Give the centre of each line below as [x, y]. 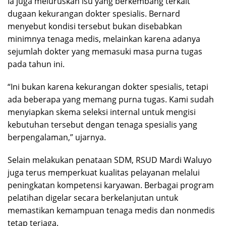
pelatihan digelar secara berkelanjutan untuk [93, 197]
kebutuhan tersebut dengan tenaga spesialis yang [102, 124]
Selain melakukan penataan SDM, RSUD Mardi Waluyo [110, 160]
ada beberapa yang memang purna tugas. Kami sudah [111, 99]
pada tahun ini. [36, 64]
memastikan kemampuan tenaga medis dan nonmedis [111, 210]
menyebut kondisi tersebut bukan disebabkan [95, 26]
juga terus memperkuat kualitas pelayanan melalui [104, 172]
